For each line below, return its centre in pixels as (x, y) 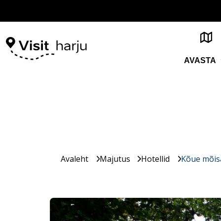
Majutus (115, 159)
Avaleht (74, 159)
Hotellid (155, 159)
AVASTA (200, 60)
